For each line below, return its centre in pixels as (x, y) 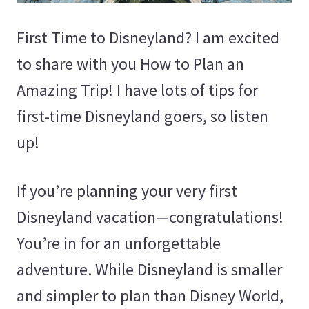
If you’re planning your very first (127, 190)
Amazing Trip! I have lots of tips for (137, 90)
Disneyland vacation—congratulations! (150, 217)
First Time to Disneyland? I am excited (148, 37)
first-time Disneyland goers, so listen (142, 116)
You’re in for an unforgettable (119, 243)
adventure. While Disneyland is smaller (149, 269)
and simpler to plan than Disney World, (150, 295)
